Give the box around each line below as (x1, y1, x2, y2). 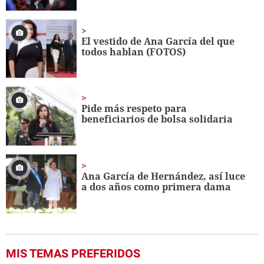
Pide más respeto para (81, 102, 187, 115)
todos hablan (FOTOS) (81, 45, 186, 58)
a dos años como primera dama (81, 180, 232, 194)
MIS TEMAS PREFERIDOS (6, 246, 140, 261)
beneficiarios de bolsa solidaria (81, 113, 233, 126)
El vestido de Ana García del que (81, 34, 235, 48)
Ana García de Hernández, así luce (81, 170, 246, 183)
